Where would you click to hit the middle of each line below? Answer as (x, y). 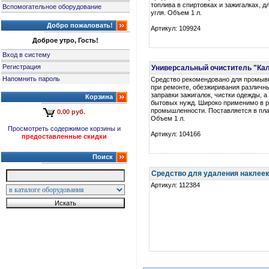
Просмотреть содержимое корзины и (64, 128)
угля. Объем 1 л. (177, 13)
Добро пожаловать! (80, 25)
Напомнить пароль (32, 79)
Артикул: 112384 (176, 185)
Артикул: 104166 (176, 134)
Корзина (99, 97)
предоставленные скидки (64, 136)
